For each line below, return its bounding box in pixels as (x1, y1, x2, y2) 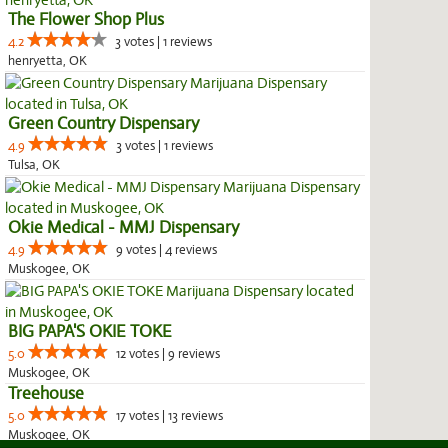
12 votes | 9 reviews (116, 346, 220, 362)
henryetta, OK (8, 53, 87, 69)
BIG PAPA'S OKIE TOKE (8, 321, 172, 342)
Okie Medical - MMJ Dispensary (8, 217, 239, 238)
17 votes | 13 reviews (116, 408, 223, 424)
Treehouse (8, 383, 84, 404)
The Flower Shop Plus (8, 9, 164, 30)
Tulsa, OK (8, 157, 60, 173)
